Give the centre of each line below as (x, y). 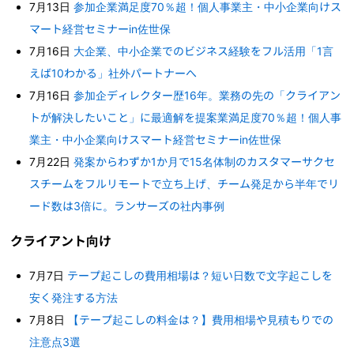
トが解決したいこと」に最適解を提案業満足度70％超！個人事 (186, 118)
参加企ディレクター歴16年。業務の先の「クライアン (207, 96)
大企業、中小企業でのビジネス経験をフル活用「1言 (204, 51)
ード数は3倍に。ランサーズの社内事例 (127, 206)
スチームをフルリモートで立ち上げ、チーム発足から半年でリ (185, 184)
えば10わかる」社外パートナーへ (113, 73)
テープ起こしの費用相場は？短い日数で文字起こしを (200, 276)
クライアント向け (61, 241)
